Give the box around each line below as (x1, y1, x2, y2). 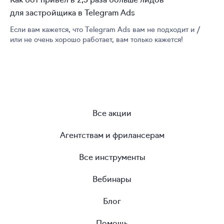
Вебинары (92, 172, 131, 184)
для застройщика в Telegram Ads (10, 6, 135, 17)
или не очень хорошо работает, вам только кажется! (10, 33, 183, 44)
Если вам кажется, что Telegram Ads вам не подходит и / (10, 23, 200, 34)
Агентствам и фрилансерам (59, 128, 164, 140)
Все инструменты (78, 150, 145, 162)
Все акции (92, 106, 131, 118)
